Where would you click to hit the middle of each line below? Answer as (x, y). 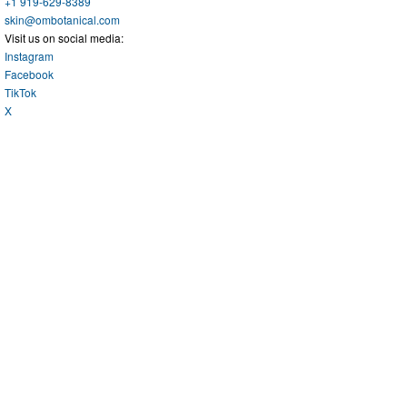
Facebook (29, 74)
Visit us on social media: (64, 37)
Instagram (29, 55)
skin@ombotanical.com (62, 19)
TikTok (20, 92)
